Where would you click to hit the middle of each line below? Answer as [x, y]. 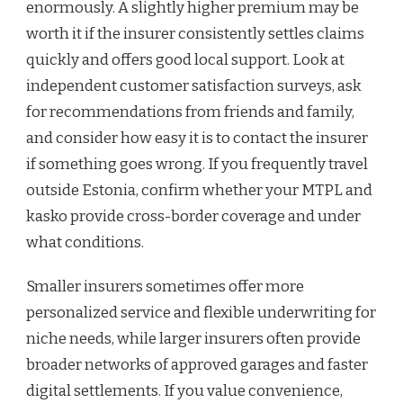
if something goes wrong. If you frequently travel [197, 165]
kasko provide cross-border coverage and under [193, 217]
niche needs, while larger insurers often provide [193, 339]
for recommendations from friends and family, [190, 112]
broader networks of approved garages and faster [197, 365]
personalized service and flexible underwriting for [201, 313]
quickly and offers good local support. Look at [185, 60]
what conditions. [85, 243]
